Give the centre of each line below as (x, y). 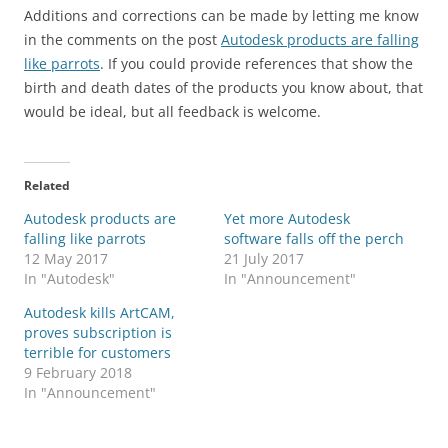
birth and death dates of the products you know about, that (223, 87)
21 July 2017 (264, 258)
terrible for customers (97, 352)
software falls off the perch (314, 238)
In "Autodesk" (69, 278)
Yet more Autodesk (287, 218)
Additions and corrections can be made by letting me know (221, 15)
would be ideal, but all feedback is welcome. (172, 111)
